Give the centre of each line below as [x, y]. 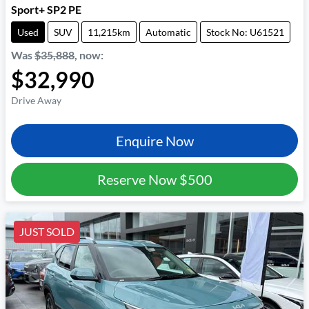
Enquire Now [154, 141]
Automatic [168, 32]
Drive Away [36, 101]
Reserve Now [138, 180]
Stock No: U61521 [245, 32]
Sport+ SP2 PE [46, 10]
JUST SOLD [47, 232]
